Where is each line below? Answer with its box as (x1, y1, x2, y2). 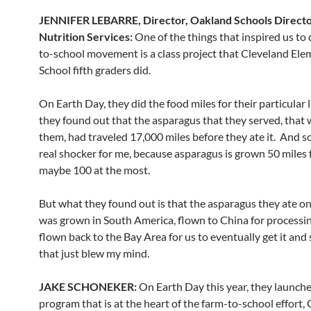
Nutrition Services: (39, 30, 133, 43)
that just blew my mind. (39, 246, 149, 260)
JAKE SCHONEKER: (39, 280, 139, 293)
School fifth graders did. (39, 63, 151, 76)
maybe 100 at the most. (39, 163, 150, 176)
